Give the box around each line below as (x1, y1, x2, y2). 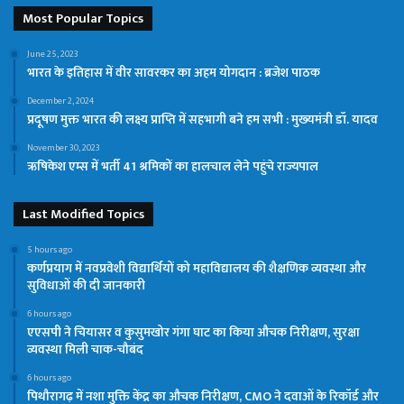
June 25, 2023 (27, 46, 78, 61)
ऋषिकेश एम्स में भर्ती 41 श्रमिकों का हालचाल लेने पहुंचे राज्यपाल (27, 155, 318, 177)
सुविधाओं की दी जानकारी (27, 274, 145, 296)
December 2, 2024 (27, 93, 94, 108)
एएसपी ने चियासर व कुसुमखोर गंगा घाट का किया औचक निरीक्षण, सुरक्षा (27, 321, 360, 343)
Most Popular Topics (23, 6, 143, 30)
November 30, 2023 (27, 140, 100, 155)
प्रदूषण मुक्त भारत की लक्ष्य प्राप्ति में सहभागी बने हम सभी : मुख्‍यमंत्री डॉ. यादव (27, 108, 378, 130)
